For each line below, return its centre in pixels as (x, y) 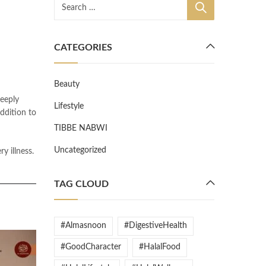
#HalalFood (160, 247)
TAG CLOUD (81, 184)
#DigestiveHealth (156, 226)
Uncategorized (80, 150)
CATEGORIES (83, 47)
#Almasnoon (83, 226)
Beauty (67, 84)
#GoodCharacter (91, 247)
